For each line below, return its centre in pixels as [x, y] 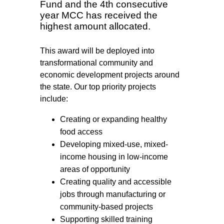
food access [82, 131]
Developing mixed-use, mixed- [114, 144]
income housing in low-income [114, 156]
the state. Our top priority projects [98, 86]
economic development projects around [110, 74]
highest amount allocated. [95, 26]
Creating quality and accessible [116, 181]
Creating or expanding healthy [113, 119]
